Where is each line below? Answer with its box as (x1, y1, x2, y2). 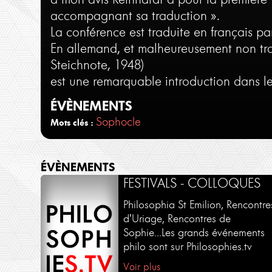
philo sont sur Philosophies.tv (123, 240, 253, 254)
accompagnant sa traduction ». (50, 7, 220, 23)
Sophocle (96, 115, 141, 129)
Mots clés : (50, 117, 93, 129)
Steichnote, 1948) (50, 56, 144, 72)
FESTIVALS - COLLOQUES (123, 175, 261, 191)
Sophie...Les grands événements (123, 226, 265, 240)
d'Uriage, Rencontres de (123, 212, 231, 226)
